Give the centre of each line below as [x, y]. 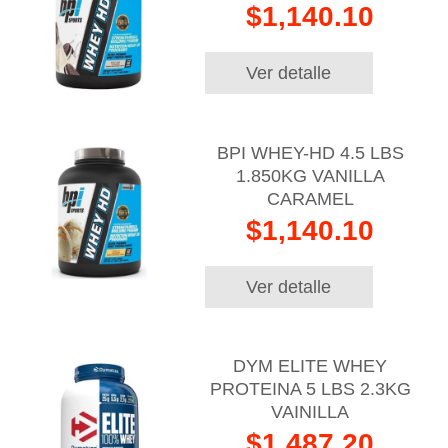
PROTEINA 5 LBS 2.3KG [310, 389]
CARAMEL [310, 198]
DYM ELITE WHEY [310, 366]
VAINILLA [310, 412]
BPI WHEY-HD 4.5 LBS [310, 152]
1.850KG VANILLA [310, 175]
